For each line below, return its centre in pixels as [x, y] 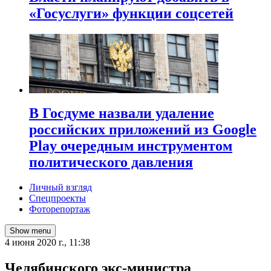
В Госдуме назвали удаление [122, 113]
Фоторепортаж [60, 209]
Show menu [30, 231]
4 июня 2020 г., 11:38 [47, 243]
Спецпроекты [57, 198]
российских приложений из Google [143, 129]
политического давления [111, 162]
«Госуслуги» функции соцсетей [131, 13]
